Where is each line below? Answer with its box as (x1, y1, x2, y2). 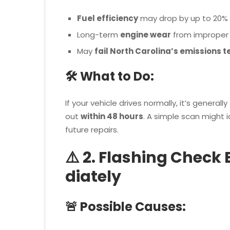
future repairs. (65, 124, 119, 136)
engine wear (120, 29, 171, 40)
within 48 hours (81, 111, 143, 122)
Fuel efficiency (76, 12, 138, 24)
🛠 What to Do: (65, 68, 154, 85)
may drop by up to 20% (138, 12, 228, 24)
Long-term (76, 29, 120, 40)
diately (65, 165, 121, 187)
